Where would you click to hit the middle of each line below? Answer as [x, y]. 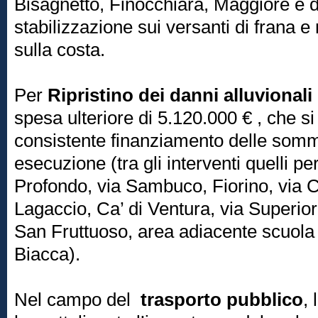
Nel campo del [77, 300]
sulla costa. [60, 50]
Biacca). [47, 254]
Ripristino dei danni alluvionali [180, 95]
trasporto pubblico [222, 300]
